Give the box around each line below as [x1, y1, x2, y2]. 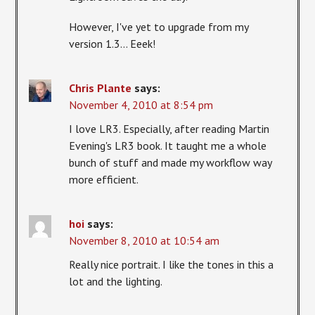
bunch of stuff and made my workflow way [69, 155, 272, 170]
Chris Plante [69, 81, 132, 96]
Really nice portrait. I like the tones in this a [69, 257, 274, 272]
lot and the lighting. [69, 274, 163, 289]
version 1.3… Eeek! [69, 36, 156, 51]
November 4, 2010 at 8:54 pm [69, 98, 214, 112]
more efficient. [69, 172, 139, 187]
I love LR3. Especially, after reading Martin [69, 122, 270, 136]
